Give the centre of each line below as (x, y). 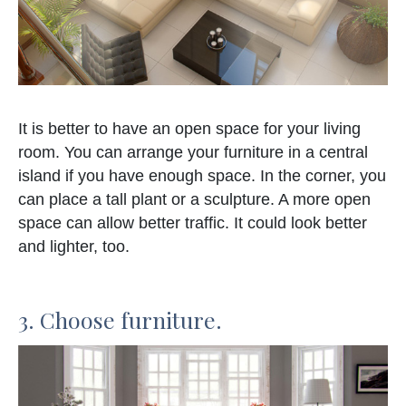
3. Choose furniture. (120, 320)
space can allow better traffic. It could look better (193, 223)
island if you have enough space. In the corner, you (202, 176)
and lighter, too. (74, 247)
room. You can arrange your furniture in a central (193, 153)
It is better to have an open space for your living (189, 129)
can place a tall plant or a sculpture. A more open (194, 200)
